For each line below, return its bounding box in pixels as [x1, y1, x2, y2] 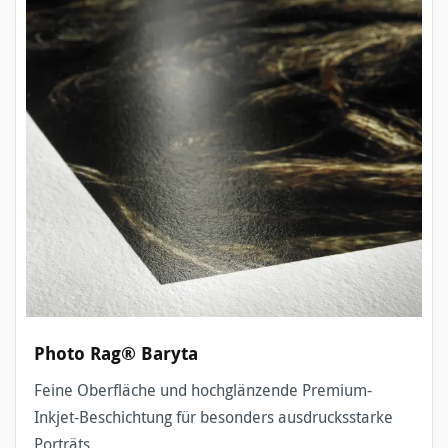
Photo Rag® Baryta [34, 341, 198, 367]
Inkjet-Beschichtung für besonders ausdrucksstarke [34, 406, 393, 429]
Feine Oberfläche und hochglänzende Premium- [34, 379, 372, 402]
